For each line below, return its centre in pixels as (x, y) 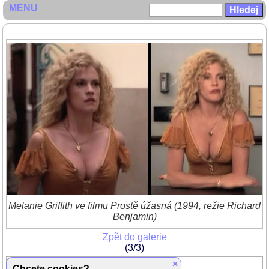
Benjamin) (134, 217)
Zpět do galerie (134, 237)
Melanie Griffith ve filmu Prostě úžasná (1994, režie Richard (134, 206)
